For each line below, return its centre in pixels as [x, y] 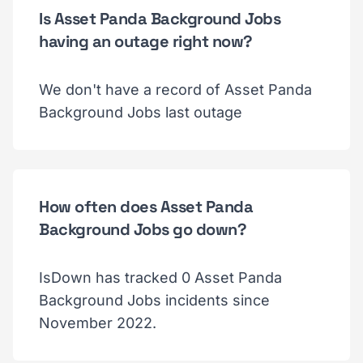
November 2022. [98, 323]
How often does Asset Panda [146, 207]
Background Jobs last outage [141, 112]
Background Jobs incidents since [154, 300]
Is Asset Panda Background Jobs [160, 19]
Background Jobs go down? [143, 229]
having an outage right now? [146, 41]
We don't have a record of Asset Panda [175, 90]
